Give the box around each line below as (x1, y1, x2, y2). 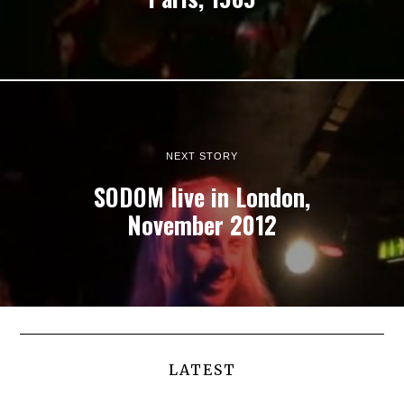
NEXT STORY (166, 150, 238, 161)
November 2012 (127, 207, 277, 243)
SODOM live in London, (94, 179, 310, 215)
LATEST (168, 360, 236, 379)
